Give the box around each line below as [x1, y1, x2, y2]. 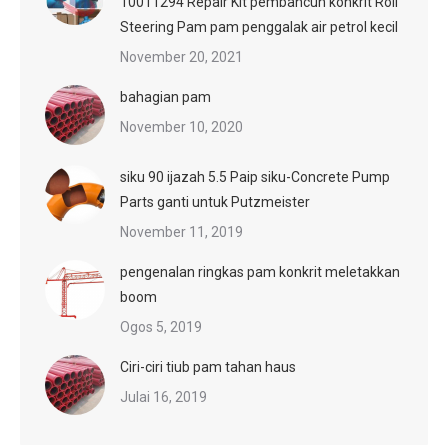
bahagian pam [120, 88, 211, 105]
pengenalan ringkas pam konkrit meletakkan [120, 263, 400, 280]
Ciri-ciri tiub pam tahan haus [120, 358, 296, 375]
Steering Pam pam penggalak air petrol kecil [120, 18, 398, 35]
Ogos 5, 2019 [120, 318, 202, 335]
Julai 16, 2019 [120, 388, 207, 405]
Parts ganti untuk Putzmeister [120, 193, 310, 210]
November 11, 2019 [120, 223, 243, 240]
